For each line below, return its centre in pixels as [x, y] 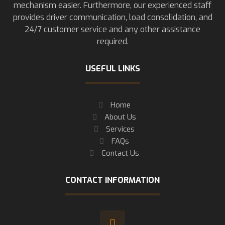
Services [120, 129]
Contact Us [120, 153]
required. [113, 41]
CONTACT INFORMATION [113, 180]
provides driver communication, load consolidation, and [113, 17]
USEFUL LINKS [113, 69]
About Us [120, 117]
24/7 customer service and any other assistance [113, 29]
